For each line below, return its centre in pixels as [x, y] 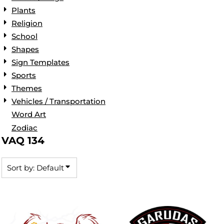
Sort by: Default [35, 167]
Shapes [25, 49]
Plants [23, 10]
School [24, 36]
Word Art [29, 114]
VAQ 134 [23, 140]
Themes [27, 88]
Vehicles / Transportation [58, 101]
